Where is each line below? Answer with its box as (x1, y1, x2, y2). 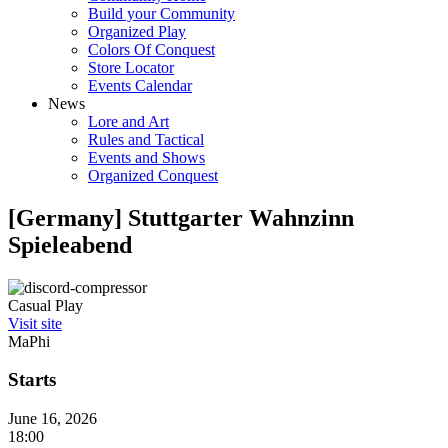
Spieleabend (8, 231, 132, 258)
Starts (8, 369, 56, 391)
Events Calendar (88, 76, 192, 94)
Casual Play (8, 296, 83, 314)
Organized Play (88, 22, 186, 40)
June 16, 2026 (8, 410, 97, 428)
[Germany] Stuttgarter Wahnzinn (8, 204, 354, 231)
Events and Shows (88, 148, 205, 166)
